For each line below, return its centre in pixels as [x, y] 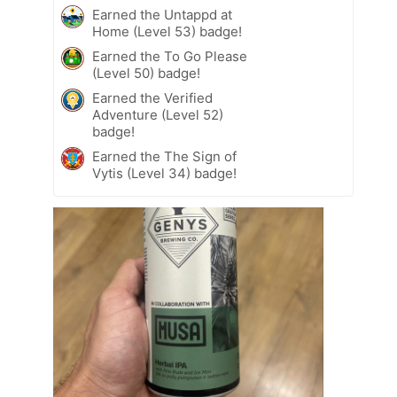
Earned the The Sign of [164, 156]
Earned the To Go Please [170, 56]
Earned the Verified [152, 97]
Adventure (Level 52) [158, 114]
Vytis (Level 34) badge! [164, 173]
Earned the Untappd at [162, 14]
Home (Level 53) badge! [167, 31]
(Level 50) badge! [146, 73]
